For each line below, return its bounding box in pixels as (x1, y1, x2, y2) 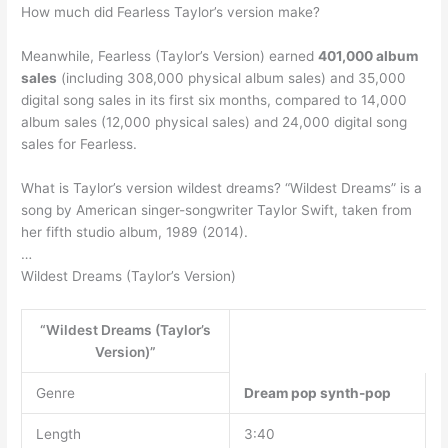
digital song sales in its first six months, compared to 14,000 (21, 92, 408, 109)
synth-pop (319, 385, 391, 402)
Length (35, 426, 81, 443)
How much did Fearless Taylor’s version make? (21, 4, 321, 21)
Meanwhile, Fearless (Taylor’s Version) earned (21, 48, 319, 65)
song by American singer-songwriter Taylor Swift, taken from (21, 202, 413, 219)
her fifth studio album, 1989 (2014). (21, 224, 249, 241)
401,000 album (318, 48, 419, 65)
